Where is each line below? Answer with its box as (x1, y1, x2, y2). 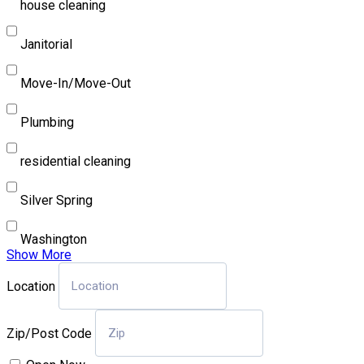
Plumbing (20, 114, 74, 130)
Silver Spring (20, 192, 93, 208)
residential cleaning (20, 153, 131, 169)
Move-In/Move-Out (20, 75, 131, 91)
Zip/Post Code (6, 325, 92, 341)
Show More (6, 246, 71, 262)
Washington (20, 231, 87, 247)
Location (6, 278, 55, 294)
